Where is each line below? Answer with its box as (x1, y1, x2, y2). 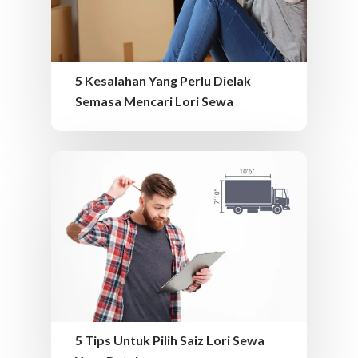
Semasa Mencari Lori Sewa (75, 93, 233, 109)
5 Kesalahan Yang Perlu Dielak (75, 73, 251, 89)
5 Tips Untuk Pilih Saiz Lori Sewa (75, 332, 265, 348)
